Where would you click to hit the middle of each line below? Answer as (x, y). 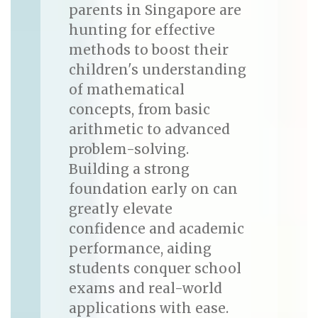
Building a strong (129, 169)
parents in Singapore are (155, 10)
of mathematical (126, 90)
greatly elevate (120, 209)
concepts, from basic (139, 110)
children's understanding (157, 70)
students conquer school (155, 269)
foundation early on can (153, 189)
